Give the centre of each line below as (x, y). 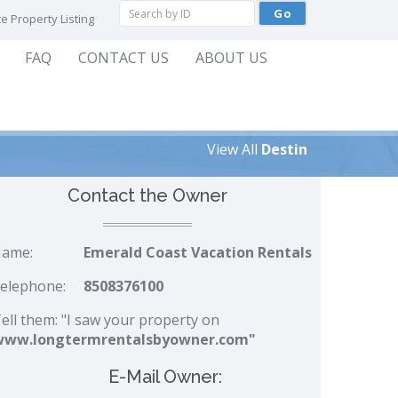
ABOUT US (231, 58)
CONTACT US (123, 58)
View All (234, 149)
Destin (284, 149)
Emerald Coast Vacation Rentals (198, 252)
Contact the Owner (147, 195)
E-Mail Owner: (165, 377)
